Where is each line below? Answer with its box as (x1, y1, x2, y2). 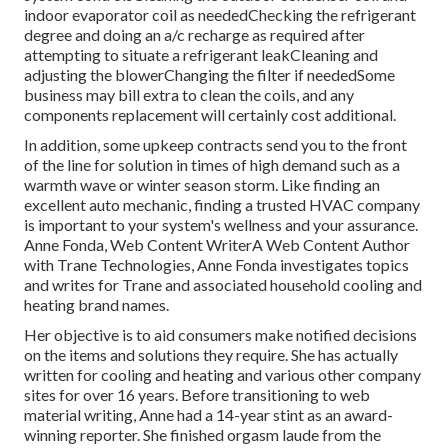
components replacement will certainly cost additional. (24, 104, 396, 124)
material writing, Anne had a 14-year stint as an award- (24, 404, 393, 424)
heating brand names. (24, 294, 169, 314)
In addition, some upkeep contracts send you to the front (24, 134, 407, 154)
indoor (24, 4, 72, 24)
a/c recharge (164, 24, 249, 44)
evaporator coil (72, 4, 177, 24)
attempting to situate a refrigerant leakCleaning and (24, 44, 378, 64)
